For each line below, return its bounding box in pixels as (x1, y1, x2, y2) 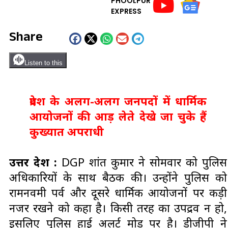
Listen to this (24, 59, 63, 67)
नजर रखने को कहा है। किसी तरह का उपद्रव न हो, (9, 199, 227, 215)
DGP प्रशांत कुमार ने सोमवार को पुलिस (57, 154, 227, 169)
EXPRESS (111, 6, 141, 16)
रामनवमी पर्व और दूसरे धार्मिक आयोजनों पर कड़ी (9, 184, 227, 200)
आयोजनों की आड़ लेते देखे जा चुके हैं (30, 108, 207, 124)
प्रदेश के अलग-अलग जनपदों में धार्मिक (30, 93, 207, 109)
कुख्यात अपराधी (30, 124, 104, 139)
